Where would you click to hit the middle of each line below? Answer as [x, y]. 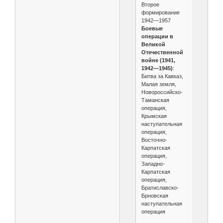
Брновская [155, 196]
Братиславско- [160, 188]
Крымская [154, 116]
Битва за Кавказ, [162, 76]
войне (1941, [158, 60]
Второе [150, 5]
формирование [160, 13]
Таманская [155, 100]
